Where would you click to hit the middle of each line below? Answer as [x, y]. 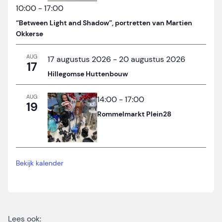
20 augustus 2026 [152, 59]
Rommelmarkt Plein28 [134, 114]
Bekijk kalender [40, 163]
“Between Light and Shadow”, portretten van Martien [104, 23]
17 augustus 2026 [79, 59]
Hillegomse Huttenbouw [88, 74]
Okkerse [29, 34]
